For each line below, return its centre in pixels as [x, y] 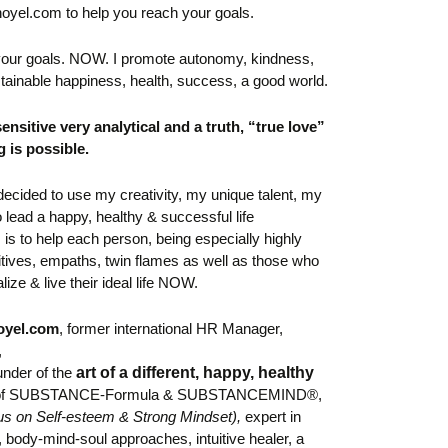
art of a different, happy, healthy [193, 372]
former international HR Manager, [175, 328]
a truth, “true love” [258, 126]
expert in [273, 416]
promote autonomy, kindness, [218, 58]
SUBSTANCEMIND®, [250, 394]
